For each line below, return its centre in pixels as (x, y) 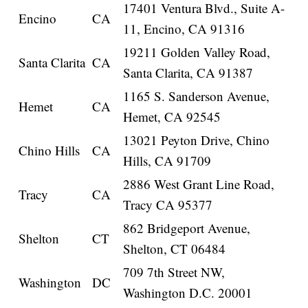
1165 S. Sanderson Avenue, (197, 96)
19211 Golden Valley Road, (197, 52)
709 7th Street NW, (174, 272)
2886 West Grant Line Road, (199, 184)
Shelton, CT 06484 (175, 249)
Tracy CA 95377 (168, 205)
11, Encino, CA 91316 (184, 29)
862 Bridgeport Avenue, (187, 228)
